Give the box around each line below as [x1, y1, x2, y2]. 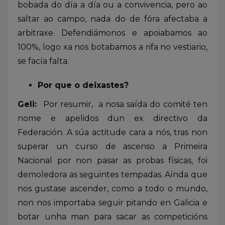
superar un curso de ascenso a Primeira [18, 141, 207, 151]
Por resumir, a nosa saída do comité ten [43, 99, 208, 109]
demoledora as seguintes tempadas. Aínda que [18, 169, 207, 179]
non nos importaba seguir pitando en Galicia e [18, 197, 207, 207]
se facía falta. [18, 56, 69, 66]
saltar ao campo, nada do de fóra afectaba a [18, 14, 207, 24]
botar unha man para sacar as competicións [18, 211, 207, 221]
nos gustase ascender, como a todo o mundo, [18, 183, 207, 193]
